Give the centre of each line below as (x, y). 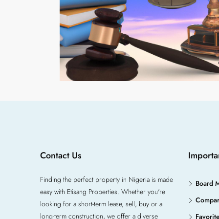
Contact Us (61, 155)
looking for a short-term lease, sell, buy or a (101, 204)
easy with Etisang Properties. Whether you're (103, 192)
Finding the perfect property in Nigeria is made (107, 179)
